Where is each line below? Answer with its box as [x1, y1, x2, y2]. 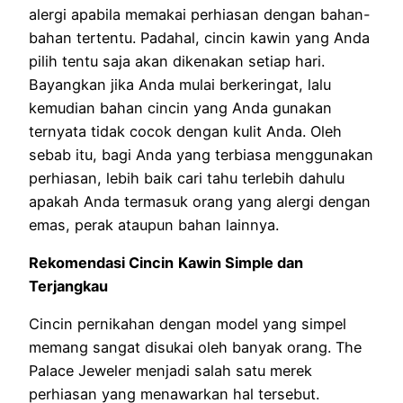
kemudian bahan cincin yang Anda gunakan [29, 98, 332, 117]
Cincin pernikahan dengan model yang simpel [29, 315, 346, 334]
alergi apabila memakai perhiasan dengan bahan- [29, 4, 371, 23]
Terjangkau [29, 277, 108, 296]
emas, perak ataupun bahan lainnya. [29, 215, 279, 234]
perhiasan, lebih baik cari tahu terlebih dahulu [29, 168, 345, 187]
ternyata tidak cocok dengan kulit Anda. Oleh [29, 121, 342, 140]
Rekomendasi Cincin [29, 254, 174, 273]
